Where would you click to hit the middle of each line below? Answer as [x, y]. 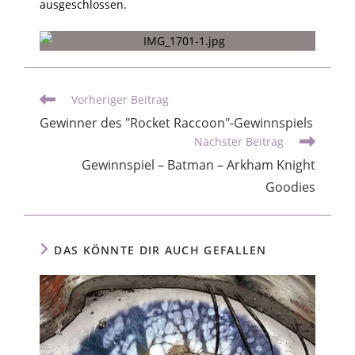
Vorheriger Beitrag [120, 99]
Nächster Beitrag [239, 141]
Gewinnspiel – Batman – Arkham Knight [198, 165]
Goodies [290, 187]
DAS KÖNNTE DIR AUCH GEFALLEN [160, 250]
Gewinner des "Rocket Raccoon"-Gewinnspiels [176, 123]
